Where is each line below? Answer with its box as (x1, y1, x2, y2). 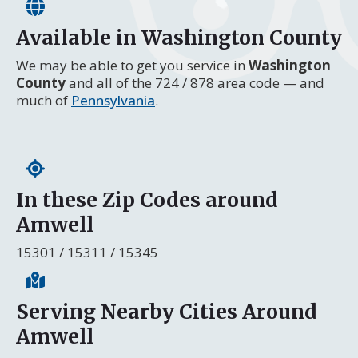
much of (16, 90, 71, 109)
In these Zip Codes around (16, 186, 278, 213)
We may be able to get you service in (16, 55, 249, 74)
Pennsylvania (71, 90, 155, 109)
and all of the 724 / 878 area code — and (66, 73, 324, 92)
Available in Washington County (16, 24, 342, 50)
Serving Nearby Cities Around (16, 298, 317, 324)
